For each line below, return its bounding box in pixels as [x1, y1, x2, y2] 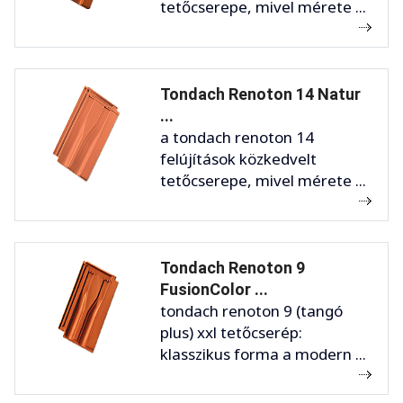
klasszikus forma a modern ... [160, 343, 366, 364]
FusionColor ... [160, 279, 268, 299]
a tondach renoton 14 [160, 126, 314, 148]
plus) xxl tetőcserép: [160, 321, 302, 343]
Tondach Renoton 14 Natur [160, 84, 361, 103]
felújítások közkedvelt [160, 148, 317, 169]
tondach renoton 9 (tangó [160, 300, 343, 321]
